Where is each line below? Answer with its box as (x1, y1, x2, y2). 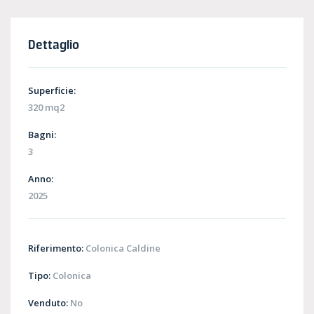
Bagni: (28, 128, 56, 142)
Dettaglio (28, 36, 79, 53)
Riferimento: (28, 242, 83, 255)
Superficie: (28, 84, 76, 97)
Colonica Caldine (83, 242, 161, 255)
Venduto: (28, 296, 68, 310)
